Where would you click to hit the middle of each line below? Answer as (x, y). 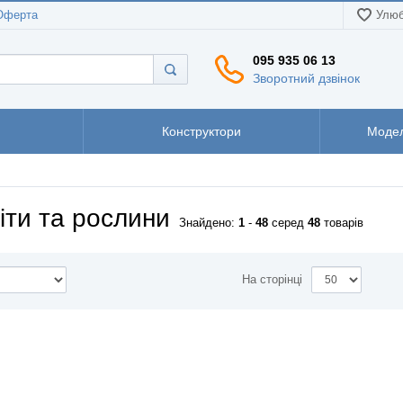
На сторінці (272, 280)
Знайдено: (209, 223)
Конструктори (201, 131)
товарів (342, 223)
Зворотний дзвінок (306, 78)
